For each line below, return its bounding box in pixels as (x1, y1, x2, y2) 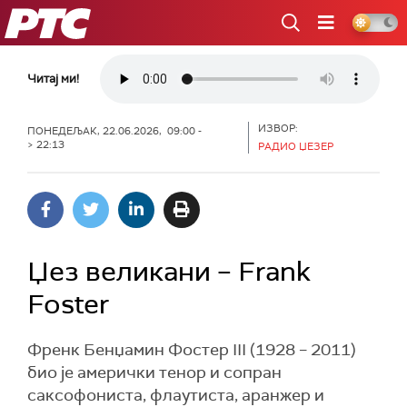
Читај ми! (27, 71, 79, 86)
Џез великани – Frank (27, 253, 311, 289)
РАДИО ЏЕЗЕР (258, 140, 334, 153)
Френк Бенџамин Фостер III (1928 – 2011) (27, 339, 356, 361)
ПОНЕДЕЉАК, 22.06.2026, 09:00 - (27, 124, 202, 137)
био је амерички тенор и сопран (27, 362, 282, 383)
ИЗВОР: (258, 122, 299, 134)
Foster (27, 286, 109, 322)
